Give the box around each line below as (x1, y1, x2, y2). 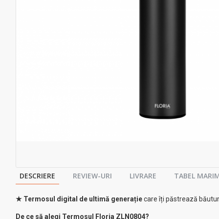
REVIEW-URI (73, 171, 112, 180)
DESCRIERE (20, 171, 55, 180)
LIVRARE (130, 171, 156, 180)
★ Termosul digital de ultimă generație (16, 195, 142, 203)
